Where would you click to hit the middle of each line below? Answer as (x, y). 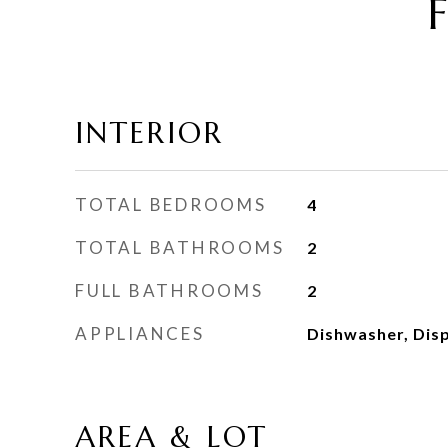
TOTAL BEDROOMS (171, 204)
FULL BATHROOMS (169, 290)
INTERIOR (149, 133)
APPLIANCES (140, 333)
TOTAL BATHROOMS (180, 247)
